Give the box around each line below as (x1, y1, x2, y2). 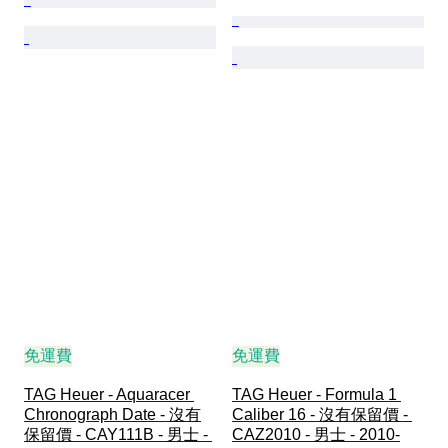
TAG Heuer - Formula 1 (232, 385, 401, 403)
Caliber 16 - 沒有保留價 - (232, 405, 412, 423)
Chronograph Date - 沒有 (24, 405, 201, 423)
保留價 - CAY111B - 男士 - (24, 425, 212, 443)
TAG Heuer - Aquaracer (24, 385, 194, 403)
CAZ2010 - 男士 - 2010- (232, 425, 400, 443)
